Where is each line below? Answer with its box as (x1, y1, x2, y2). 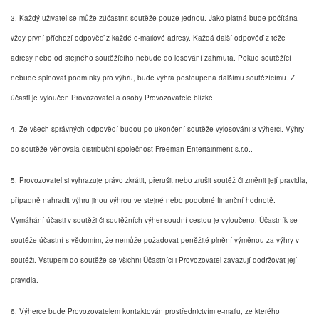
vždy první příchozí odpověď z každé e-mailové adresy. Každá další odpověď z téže (11, 32, 286, 43)
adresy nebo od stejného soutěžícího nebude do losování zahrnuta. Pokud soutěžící (11, 52, 291, 63)
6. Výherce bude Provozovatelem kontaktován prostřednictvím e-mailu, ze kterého (11, 305, 280, 316)
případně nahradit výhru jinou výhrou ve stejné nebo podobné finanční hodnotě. (11, 194, 276, 205)
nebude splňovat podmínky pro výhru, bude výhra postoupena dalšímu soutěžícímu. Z (11, 72, 295, 83)
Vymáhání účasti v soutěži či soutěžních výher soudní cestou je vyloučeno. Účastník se (11, 214, 298, 225)
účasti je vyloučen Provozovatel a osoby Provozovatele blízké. (11, 92, 215, 103)
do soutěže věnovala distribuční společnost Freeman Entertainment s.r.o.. (11, 143, 253, 154)
